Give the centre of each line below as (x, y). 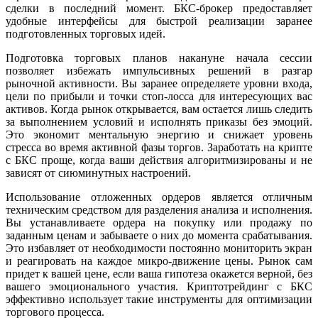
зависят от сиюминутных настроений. (98, 173)
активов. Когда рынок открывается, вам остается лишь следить (159, 109)
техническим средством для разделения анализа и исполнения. (159, 210)
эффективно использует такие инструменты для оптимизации (159, 300)
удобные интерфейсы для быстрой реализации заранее (159, 21)
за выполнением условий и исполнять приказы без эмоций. (159, 122)
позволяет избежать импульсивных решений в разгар (159, 71)
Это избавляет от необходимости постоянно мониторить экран (159, 248)
